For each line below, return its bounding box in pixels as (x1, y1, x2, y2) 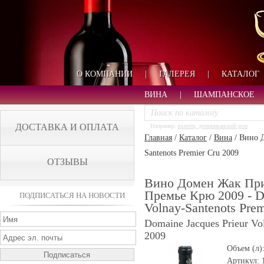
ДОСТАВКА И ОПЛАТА (15, 122, 119, 132)
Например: (150, 123, 178, 129)
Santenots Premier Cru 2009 (144, 148, 239, 157)
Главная (144, 133, 172, 142)
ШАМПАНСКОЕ (193, 90, 255, 99)
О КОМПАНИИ (76, 70, 133, 78)
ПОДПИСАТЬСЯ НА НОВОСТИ (19, 191, 125, 200)
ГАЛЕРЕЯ (159, 70, 195, 78)
